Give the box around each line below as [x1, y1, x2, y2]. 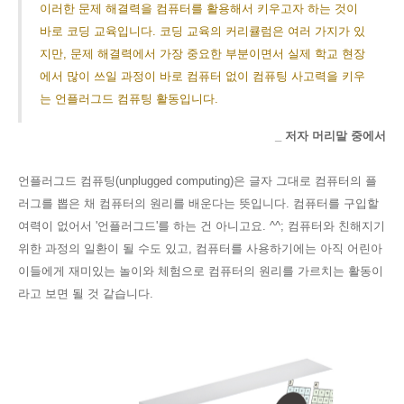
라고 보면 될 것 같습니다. [18, 287, 157, 300]
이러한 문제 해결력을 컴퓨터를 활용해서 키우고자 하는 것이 [40, 2, 358, 15]
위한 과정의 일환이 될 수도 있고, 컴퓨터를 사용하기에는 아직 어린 [18, 242, 371, 255]
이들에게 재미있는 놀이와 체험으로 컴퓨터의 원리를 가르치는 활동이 [18, 264, 383, 278]
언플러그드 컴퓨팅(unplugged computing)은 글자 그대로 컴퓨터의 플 [18, 174, 377, 188]
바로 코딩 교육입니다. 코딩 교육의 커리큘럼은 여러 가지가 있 [40, 24, 365, 38]
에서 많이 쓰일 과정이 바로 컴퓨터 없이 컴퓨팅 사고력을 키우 [40, 69, 365, 83]
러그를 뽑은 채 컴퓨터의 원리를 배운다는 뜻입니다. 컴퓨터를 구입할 [18, 197, 379, 210]
